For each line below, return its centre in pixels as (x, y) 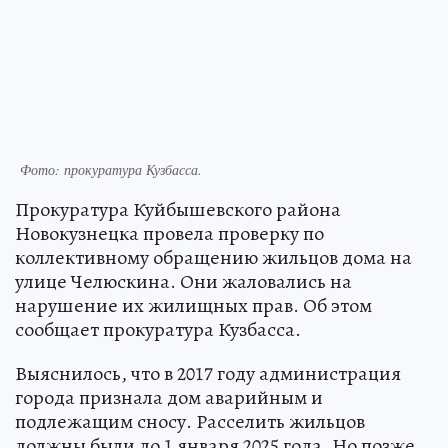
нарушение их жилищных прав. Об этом (193, 305)
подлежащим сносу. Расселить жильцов (190, 421)
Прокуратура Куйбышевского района (178, 209)
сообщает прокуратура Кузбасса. (158, 329)
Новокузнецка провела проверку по (169, 233)
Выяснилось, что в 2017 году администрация (208, 373)
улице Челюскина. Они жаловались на (183, 281)
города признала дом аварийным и (169, 397)
